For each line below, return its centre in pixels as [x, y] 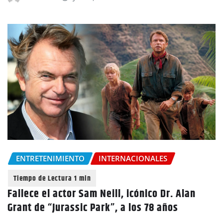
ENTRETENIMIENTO [50, 159]
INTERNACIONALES [133, 159]
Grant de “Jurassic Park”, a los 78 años [93, 208]
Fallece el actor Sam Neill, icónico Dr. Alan [102, 194]
